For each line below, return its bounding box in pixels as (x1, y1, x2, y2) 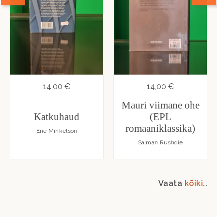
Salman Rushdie (138, 139, 183, 146)
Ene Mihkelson (36, 127, 77, 134)
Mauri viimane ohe (121, 99, 200, 111)
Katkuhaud (34, 110, 79, 123)
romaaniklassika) (125, 122, 196, 134)
